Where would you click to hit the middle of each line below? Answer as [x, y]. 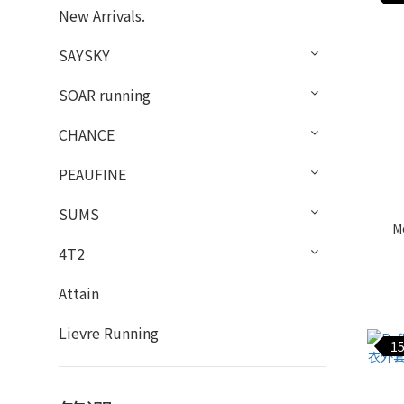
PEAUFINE [92, 174]
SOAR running [105, 95]
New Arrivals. [102, 15]
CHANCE [87, 134]
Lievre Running [109, 333]
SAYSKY [84, 55]
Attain [79, 293]
